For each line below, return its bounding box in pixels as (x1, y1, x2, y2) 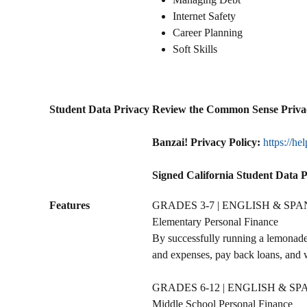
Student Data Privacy (49, 103, 149, 115)
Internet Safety (173, 10, 236, 22)
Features (49, 199, 90, 211)
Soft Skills (173, 42, 217, 55)
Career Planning (173, 26, 243, 38)
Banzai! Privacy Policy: (152, 136, 263, 148)
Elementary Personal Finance (152, 215, 278, 228)
